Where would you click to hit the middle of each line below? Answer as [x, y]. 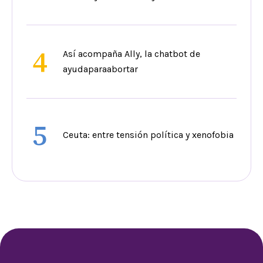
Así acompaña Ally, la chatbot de [131, 54]
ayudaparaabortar [100, 69]
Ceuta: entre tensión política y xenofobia [148, 135]
